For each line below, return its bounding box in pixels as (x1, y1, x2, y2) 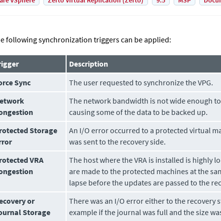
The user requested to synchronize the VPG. (69, 77, 214, 87)
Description (69, 59, 109, 69)
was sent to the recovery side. (69, 137, 166, 147)
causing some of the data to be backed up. (69, 107, 208, 117)
